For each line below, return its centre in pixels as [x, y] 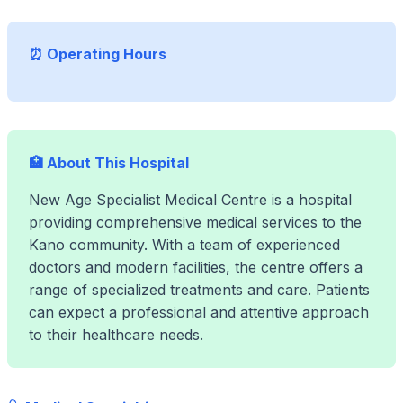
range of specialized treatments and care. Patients [199, 290]
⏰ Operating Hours [98, 54]
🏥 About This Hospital [109, 163]
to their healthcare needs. [116, 335]
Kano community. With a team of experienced [184, 245]
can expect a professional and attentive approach [199, 312]
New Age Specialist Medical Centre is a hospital [190, 200]
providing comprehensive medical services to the [195, 222]
